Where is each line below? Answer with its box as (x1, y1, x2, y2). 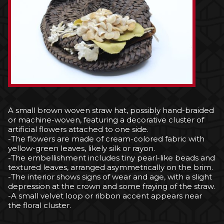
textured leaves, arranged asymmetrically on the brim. (7, 162, 213, 172)
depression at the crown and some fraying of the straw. (7, 181, 215, 191)
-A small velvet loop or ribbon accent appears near (7, 191, 202, 201)
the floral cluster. (7, 200, 71, 210)
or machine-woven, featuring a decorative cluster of (7, 115, 204, 125)
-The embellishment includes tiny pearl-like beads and (7, 153, 215, 163)
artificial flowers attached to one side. (7, 124, 148, 134)
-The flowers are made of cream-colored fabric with (7, 134, 204, 144)
